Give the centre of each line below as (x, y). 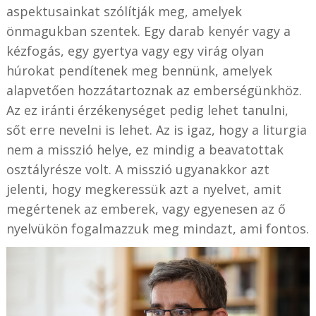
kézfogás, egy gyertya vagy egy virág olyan (135, 51)
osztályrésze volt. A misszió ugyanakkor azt (138, 170)
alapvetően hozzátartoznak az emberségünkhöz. (154, 91)
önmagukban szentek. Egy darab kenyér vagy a (148, 31)
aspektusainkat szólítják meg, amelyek (124, 12)
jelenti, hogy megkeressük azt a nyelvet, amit (144, 189)
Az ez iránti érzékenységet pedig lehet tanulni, (147, 110)
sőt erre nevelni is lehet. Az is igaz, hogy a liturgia (156, 130)
